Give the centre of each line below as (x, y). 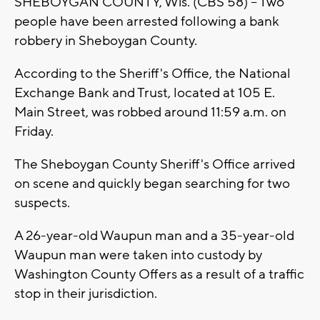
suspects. (42, 203)
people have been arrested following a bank (147, 22)
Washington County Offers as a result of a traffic (159, 275)
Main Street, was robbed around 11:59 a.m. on (150, 112)
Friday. (34, 132)
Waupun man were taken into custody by (138, 255)
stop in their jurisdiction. (86, 294)
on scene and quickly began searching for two (152, 184)
